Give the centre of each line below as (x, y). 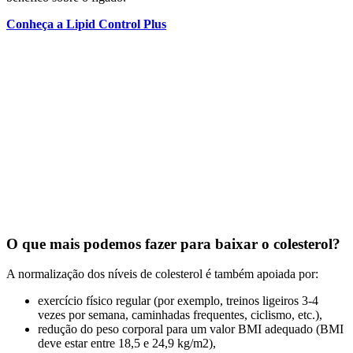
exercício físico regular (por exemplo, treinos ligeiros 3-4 (178, 301)
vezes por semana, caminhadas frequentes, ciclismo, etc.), (180, 315)
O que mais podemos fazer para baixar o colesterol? (173, 243)
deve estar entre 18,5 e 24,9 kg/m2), (127, 344)
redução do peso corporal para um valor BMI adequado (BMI (191, 329)
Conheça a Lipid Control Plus (86, 24)
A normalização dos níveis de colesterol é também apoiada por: (162, 274)
